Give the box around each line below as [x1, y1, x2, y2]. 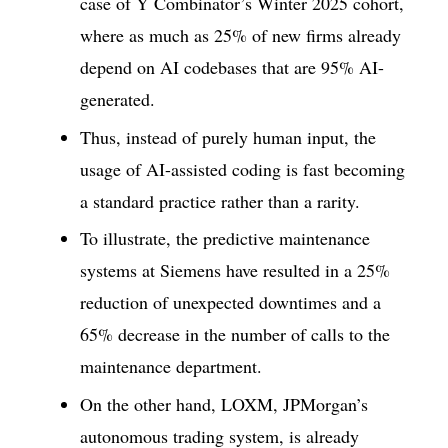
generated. [80, 87, 155, 112]
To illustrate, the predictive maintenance [80, 226, 370, 251]
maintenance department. [80, 354, 262, 379]
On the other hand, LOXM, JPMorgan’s [80, 391, 368, 416]
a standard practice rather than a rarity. [80, 188, 360, 213]
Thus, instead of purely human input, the [80, 124, 376, 149]
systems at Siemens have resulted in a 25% [80, 258, 390, 283]
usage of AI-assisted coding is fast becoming [80, 156, 405, 181]
